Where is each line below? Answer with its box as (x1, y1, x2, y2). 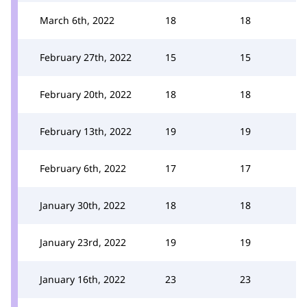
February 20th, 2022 (40, 87, 132, 101)
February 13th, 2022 (40, 124, 132, 138)
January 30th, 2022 (40, 198, 125, 212)
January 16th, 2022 (40, 272, 125, 286)
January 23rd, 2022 (40, 235, 126, 249)
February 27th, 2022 (40, 50, 132, 64)
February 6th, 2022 (40, 161, 126, 175)
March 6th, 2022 (40, 13, 114, 27)
